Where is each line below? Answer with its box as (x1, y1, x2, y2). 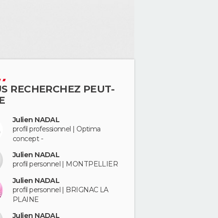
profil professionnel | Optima (13, 125, 101, 133)
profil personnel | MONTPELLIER (13, 160, 118, 169)
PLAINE (13, 195, 39, 204)
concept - (13, 134, 43, 143)
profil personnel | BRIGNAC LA (13, 185, 109, 194)
